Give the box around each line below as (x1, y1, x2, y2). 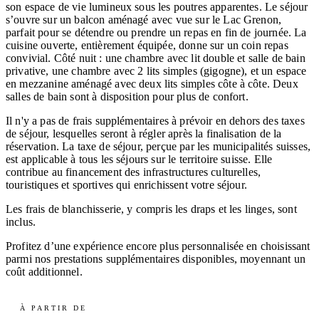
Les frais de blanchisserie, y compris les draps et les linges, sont (6, 202, 297, 215)
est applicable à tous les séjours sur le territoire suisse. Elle (6, 152, 273, 165)
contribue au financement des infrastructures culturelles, (6, 165, 261, 178)
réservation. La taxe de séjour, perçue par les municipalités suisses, (6, 140, 311, 152)
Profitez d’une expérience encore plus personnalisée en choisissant (6, 239, 310, 252)
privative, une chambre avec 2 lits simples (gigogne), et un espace (6, 64, 307, 77)
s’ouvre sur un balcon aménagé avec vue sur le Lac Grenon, (6, 13, 282, 26)
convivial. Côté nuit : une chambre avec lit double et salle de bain (6, 51, 305, 64)
